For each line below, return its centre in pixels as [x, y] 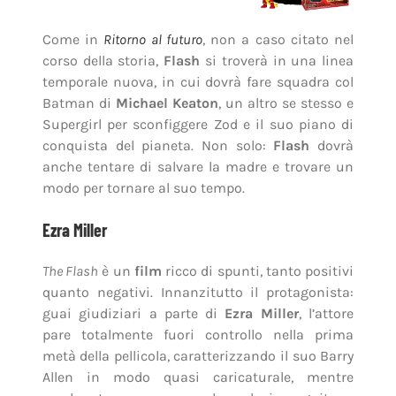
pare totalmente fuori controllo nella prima [198, 335]
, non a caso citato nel [278, 40]
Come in [73, 40]
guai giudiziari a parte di [133, 314]
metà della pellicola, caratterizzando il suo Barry [198, 356]
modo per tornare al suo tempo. [143, 188]
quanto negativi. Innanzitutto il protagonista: [198, 293]
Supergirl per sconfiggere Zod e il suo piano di [198, 125]
